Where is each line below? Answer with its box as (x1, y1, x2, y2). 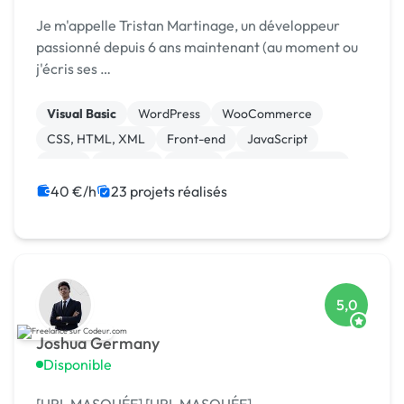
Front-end (167, 131, 225, 148)
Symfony (102, 156, 152, 173)
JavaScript (247, 131, 308, 148)
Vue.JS (174, 156, 213, 173)
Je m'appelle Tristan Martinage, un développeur (36, 16, 340, 35)
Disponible (43, 355, 112, 374)
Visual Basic (47, 106, 116, 123)
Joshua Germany (36, 333, 160, 354)
